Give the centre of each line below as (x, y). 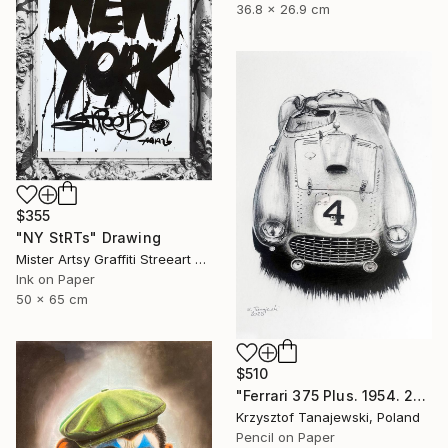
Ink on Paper (55, 278)
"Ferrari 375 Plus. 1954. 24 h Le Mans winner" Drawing (420, 396)
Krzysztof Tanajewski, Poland (328, 417)
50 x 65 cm (52, 298)
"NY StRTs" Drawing (88, 237)
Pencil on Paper (285, 437)
